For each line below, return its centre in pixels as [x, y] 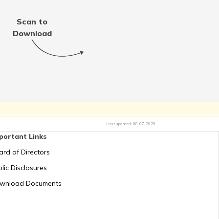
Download [32, 33]
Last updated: [120, 124]
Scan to [32, 22]
